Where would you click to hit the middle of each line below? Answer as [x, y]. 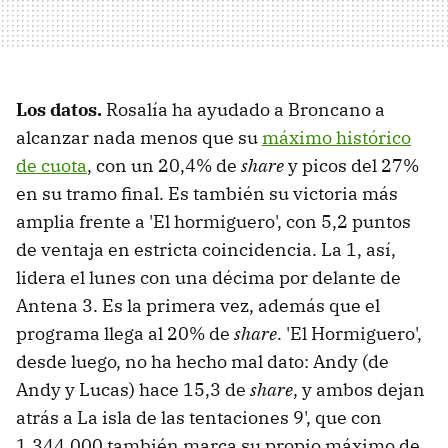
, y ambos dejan [359, 390]
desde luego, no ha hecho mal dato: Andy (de [202, 362]
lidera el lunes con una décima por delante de [208, 278]
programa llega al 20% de [125, 334]
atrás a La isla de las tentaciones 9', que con [199, 418]
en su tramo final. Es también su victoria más [207, 194]
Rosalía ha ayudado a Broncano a [245, 110]
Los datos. [61, 110]
